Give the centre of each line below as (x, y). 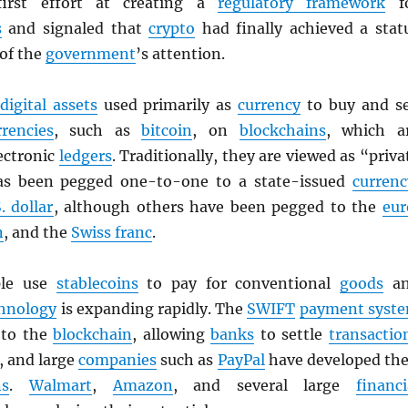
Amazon (143, 385)
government (90, 54)
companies (118, 360)
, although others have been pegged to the (218, 207)
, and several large (264, 385)
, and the (37, 232)
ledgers (85, 156)
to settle (291, 334)
